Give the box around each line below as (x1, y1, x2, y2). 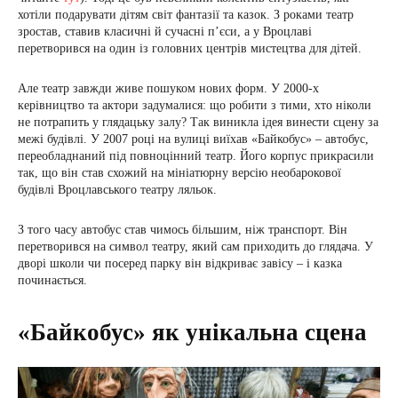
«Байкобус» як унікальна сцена (18, 319, 367, 346)
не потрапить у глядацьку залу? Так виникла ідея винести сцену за (18, 115, 378, 130)
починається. (18, 274, 87, 288)
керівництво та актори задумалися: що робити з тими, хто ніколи (18, 99, 371, 113)
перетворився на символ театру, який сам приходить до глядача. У (18, 240, 373, 254)
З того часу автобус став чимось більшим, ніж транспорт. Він (18, 223, 347, 237)
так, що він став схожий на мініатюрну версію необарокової (18, 166, 341, 180)
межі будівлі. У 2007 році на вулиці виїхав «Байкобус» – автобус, (18, 132, 369, 147)
